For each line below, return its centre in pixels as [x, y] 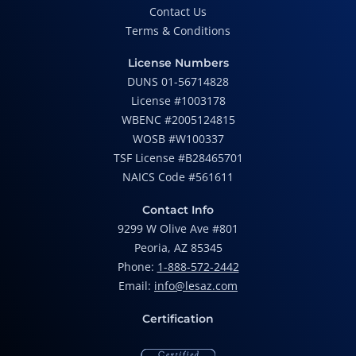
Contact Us [178, 12]
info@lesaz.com [196, 286]
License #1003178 [178, 101]
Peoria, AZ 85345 [178, 248]
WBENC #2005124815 [178, 120]
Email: [136, 286]
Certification [178, 319]
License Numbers [178, 63]
